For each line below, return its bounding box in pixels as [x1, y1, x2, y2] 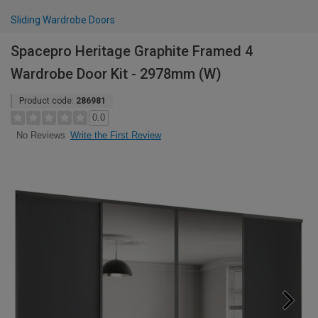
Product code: [19, 96, 76, 106]
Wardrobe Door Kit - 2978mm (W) [11, 65, 221, 82]
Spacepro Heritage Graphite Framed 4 [11, 43, 253, 60]
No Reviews [16, 130, 65, 141]
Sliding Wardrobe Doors [11, 14, 115, 26]
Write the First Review [70, 130, 161, 141]
